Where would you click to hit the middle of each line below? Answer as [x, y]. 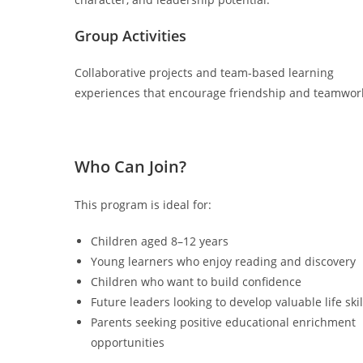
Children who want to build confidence [196, 282]
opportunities [128, 342]
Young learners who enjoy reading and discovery [223, 261]
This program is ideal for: [143, 205]
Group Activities [130, 36]
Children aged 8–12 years [160, 241]
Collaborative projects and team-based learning [204, 73]
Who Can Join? [130, 167]
